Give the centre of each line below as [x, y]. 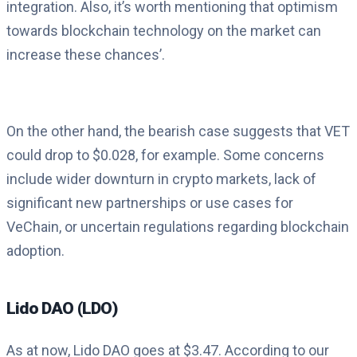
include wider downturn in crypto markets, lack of [161, 179]
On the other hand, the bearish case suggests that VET [178, 131]
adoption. [35, 251]
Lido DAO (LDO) [62, 308]
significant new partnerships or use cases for [150, 203]
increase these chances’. [86, 55]
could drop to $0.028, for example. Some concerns [165, 155]
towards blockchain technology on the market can [164, 31]
